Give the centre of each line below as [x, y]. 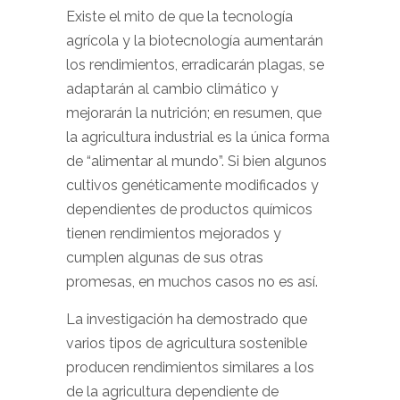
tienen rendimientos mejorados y [174, 233]
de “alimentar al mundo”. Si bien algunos [196, 161]
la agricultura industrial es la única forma [198, 137]
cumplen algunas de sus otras [165, 258]
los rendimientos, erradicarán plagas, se [195, 65]
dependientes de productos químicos [189, 209]
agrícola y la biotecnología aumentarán [195, 41]
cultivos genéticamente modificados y [192, 185]
